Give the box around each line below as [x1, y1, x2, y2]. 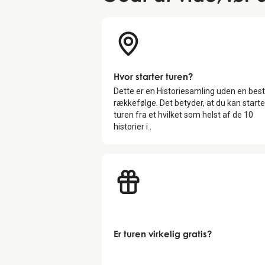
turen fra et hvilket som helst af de [114, 109, 244, 119]
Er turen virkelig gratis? [114, 228, 212, 239]
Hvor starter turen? [114, 70, 193, 82]
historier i [114, 121, 150, 131]
